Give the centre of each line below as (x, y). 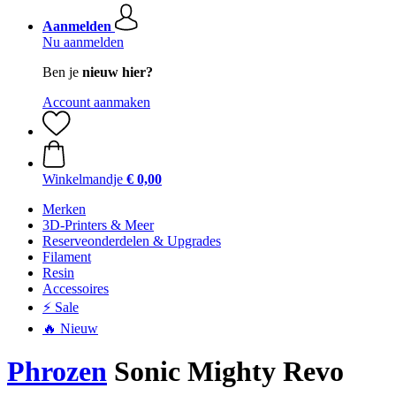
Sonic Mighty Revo (225, 372)
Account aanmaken (96, 102)
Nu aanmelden (83, 42)
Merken (64, 209)
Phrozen (57, 372)
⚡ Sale (61, 307)
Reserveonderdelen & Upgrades (132, 241)
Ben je (62, 72)
